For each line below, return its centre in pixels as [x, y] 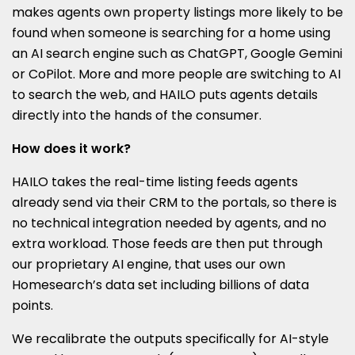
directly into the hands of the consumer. [137, 116]
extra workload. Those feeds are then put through [167, 244]
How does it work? [71, 149]
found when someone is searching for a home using [171, 33]
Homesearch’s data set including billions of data [160, 285]
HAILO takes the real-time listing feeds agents [155, 182]
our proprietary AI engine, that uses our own [149, 265]
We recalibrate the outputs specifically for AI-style [170, 339]
